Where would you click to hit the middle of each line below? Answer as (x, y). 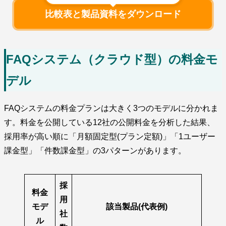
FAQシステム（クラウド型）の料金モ (112, 60)
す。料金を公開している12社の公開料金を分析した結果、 (109, 123)
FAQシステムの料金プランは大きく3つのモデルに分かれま (111, 108)
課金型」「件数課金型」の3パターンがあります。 (95, 151)
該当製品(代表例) (137, 207)
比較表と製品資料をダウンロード (113, 14)
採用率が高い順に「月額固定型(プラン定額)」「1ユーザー (110, 137)
